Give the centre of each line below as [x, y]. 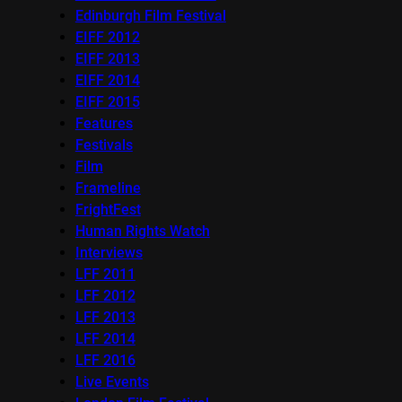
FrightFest [108, 209]
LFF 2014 [105, 338]
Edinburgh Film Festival [150, 15]
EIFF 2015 [107, 101]
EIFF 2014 [107, 80]
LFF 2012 [105, 295]
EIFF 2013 [107, 58]
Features [104, 123]
